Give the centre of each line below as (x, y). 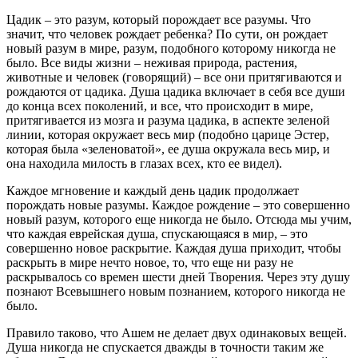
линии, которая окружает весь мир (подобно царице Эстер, (168, 135)
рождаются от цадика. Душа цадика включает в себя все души (176, 92)
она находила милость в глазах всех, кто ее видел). (144, 164)
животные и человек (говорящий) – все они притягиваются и (174, 78)
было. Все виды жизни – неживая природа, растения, (152, 63)
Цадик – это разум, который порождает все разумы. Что (159, 20)
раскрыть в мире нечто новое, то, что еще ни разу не (150, 263)
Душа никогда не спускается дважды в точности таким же (165, 348)
